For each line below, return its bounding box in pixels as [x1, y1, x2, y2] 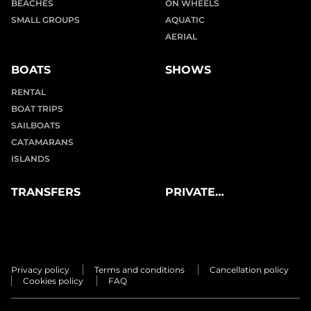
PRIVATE [165, 185, 215, 199]
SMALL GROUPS [11, 14, 80, 25]
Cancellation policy [210, 264, 289, 275]
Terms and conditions [94, 264, 185, 275]
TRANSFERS [11, 185, 81, 199]
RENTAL [11, 86, 46, 97]
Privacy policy [11, 264, 69, 275]
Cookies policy [23, 275, 83, 286]
